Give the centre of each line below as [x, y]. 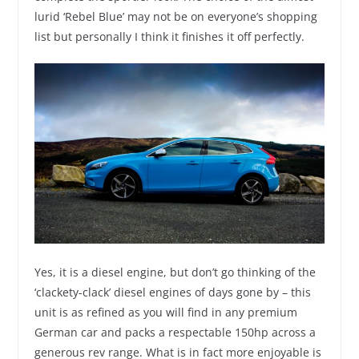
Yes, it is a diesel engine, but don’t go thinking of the [175, 272]
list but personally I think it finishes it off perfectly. [169, 36]
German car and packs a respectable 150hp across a [175, 332]
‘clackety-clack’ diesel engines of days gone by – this [172, 292]
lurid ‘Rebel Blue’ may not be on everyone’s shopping [175, 16]
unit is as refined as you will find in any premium [165, 312]
